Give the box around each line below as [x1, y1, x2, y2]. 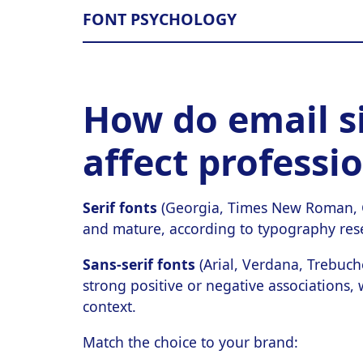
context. [83, 296, 136, 316]
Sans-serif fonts [83, 254, 195, 274]
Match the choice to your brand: [83, 331, 298, 352]
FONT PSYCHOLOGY [83, 7, 237, 30]
